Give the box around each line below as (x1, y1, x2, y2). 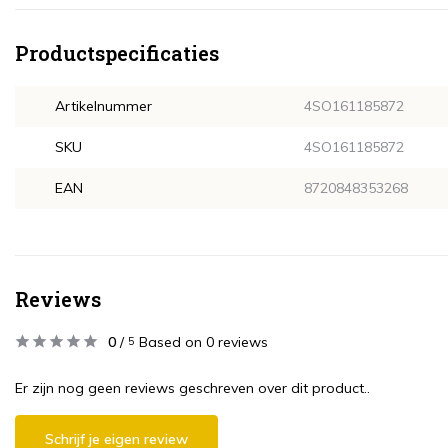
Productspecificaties (15, 40, 219, 66)
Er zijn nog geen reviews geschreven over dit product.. (15, 379, 370, 397)
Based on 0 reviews (139, 333, 268, 351)
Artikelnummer (55, 97, 152, 115)
